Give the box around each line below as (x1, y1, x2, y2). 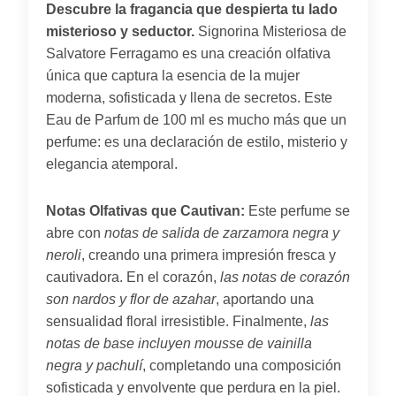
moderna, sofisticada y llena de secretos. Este (46, 89, 332, 105)
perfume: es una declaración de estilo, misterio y (46, 133, 347, 149)
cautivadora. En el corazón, (46, 269, 220, 285)
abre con (46, 225, 104, 240)
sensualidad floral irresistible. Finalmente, (46, 313, 310, 329)
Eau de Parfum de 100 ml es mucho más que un (46, 111, 346, 127)
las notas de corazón (220, 269, 350, 285)
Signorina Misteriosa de (194, 23, 346, 39)
